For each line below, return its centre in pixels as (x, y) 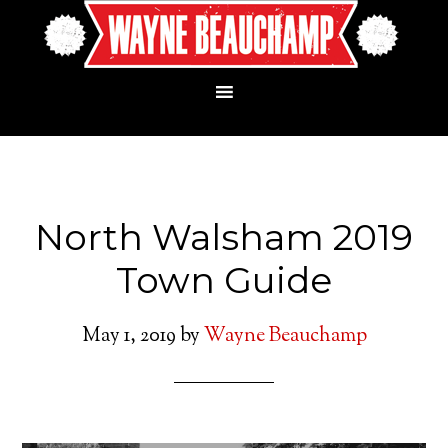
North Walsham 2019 (224, 237)
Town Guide (224, 280)
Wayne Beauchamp (285, 336)
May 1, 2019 (128, 336)
